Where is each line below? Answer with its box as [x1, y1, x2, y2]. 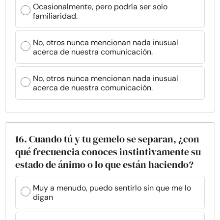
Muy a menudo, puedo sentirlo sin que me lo [33, 183, 191, 193]
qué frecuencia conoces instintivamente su [15, 145, 201, 159]
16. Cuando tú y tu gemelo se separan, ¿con [15, 132, 199, 146]
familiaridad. [33, 11, 78, 21]
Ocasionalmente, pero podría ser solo [33, 1, 167, 12]
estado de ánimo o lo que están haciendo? [15, 158, 193, 171]
